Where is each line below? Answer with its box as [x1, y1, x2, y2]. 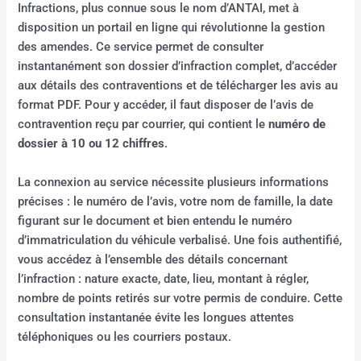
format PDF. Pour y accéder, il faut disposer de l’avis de [18, 98, 314, 113]
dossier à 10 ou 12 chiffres [18, 136, 165, 151]
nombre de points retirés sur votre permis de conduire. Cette [18, 290, 343, 305]
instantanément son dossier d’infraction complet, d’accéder [18, 59, 338, 74]
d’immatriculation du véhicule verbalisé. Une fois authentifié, [18, 232, 342, 247]
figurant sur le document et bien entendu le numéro [18, 213, 293, 228]
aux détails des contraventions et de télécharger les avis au [18, 78, 338, 93]
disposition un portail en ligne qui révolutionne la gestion [18, 20, 326, 35]
